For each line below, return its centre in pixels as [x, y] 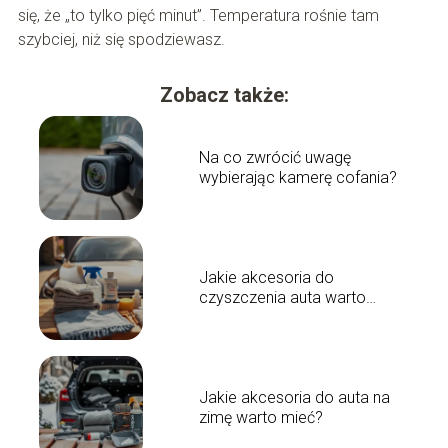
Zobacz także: [224, 95]
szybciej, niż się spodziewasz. [121, 40]
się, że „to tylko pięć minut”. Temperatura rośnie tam [198, 16]
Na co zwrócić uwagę [274, 158]
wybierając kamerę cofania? [297, 178]
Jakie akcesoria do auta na [294, 398]
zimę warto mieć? [260, 418]
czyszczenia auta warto [282, 298]
